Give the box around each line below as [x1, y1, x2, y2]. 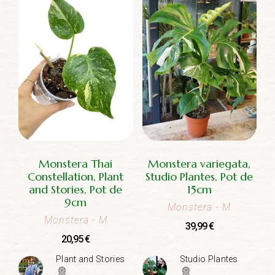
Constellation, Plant [28, 169, 124, 184]
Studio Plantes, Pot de [145, 169, 254, 184]
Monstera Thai [39, 156, 113, 171]
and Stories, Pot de [29, 182, 123, 196]
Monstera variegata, [148, 156, 251, 171]
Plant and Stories [56, 254, 125, 264]
